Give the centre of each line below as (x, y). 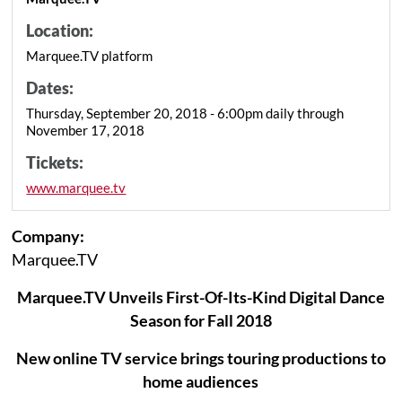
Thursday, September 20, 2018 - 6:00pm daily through (185, 113)
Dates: (50, 87)
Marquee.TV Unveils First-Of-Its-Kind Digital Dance (201, 297)
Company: (48, 236)
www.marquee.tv (76, 187)
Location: (60, 30)
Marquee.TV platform (90, 55)
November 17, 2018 (86, 130)
